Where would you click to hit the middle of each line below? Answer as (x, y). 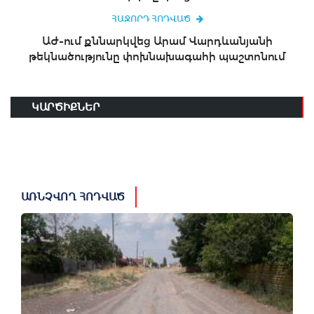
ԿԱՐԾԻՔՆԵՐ (66, 108)
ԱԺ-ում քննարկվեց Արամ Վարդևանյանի (157, 41)
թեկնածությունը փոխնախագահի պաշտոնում (157, 57)
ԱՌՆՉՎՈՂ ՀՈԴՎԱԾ (73, 197)
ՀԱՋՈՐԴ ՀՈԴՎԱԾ (151, 19)
